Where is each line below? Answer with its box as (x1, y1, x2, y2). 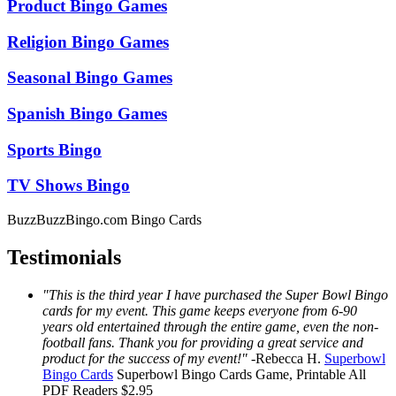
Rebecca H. (255, 350, 321, 366)
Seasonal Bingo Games (7, 68, 172, 88)
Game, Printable (255, 366, 346, 382)
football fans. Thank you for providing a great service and (42, 334, 363, 350)
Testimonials (7, 246, 121, 270)
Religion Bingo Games (7, 32, 169, 51)
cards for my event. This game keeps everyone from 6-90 (42, 302, 357, 318)
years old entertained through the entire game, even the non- (42, 318, 378, 334)
